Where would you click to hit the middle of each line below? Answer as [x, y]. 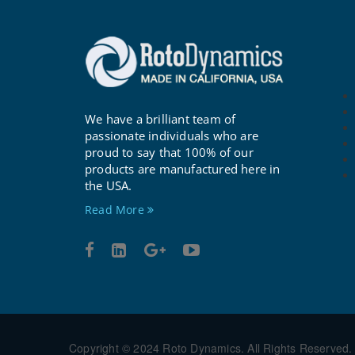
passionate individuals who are [172, 136]
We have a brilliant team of [160, 119]
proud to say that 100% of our [169, 153]
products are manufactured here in [183, 169]
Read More [116, 210]
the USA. [109, 186]
